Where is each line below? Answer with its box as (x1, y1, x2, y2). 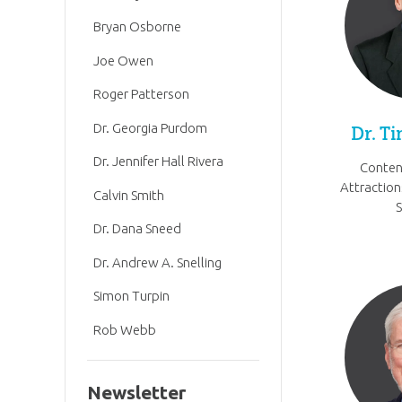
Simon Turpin (93, 288, 170, 304)
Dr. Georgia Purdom (93, 119, 208, 135)
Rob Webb (93, 321, 157, 337)
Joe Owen (93, 52, 154, 68)
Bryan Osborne (93, 19, 182, 35)
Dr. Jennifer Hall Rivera (93, 153, 224, 170)
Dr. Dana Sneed (93, 221, 182, 237)
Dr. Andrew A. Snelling (93, 254, 223, 270)
